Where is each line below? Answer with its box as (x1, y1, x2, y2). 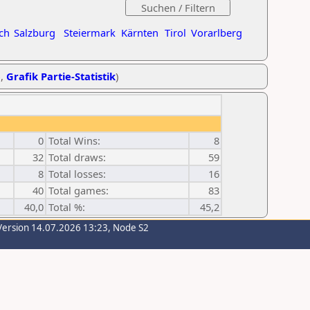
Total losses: (48, 167, 106, 181)
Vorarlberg (191, 26, 242, 39)
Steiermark (64, 26, 116, 39)
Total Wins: (48, 134, 100, 147)
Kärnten (121, 26, 158, 39)
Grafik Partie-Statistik (6, 69, 116, 83)
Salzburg (14, 26, 55, 39)
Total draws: (48, 150, 106, 164)
